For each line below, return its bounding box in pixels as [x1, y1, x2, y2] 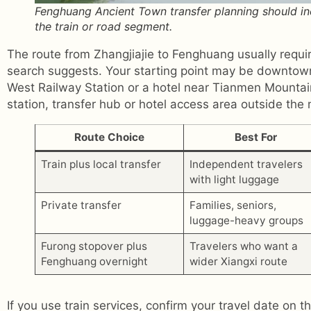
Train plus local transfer [40, 157, 161, 171]
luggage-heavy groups [189, 213, 303, 227]
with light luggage [189, 172, 279, 186]
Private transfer [40, 198, 121, 212]
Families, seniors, [189, 198, 276, 212]
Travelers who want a [189, 239, 298, 253]
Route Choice [74, 130, 144, 144]
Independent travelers [189, 157, 303, 171]
